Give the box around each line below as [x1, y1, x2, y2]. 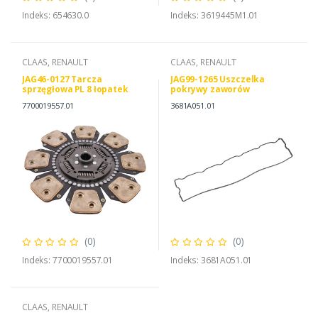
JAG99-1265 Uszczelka [170, 73, 265, 86]
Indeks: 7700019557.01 [22, 254, 113, 267]
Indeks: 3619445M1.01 [170, 9, 259, 22]
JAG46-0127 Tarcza [22, 73, 102, 86]
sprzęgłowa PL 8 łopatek [22, 83, 128, 96]
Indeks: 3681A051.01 [170, 254, 253, 267]
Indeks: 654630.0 [22, 9, 89, 22]
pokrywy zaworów [170, 83, 250, 96]
